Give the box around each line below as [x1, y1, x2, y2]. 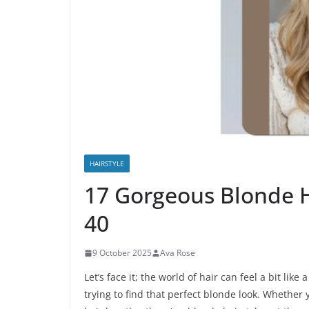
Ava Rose [160, 247, 195, 259]
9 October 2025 [92, 247, 152, 259]
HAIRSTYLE [90, 159, 124, 169]
